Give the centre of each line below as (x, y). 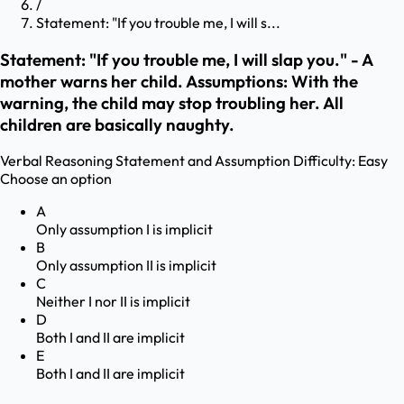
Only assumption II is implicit (126, 266)
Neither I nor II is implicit (113, 302)
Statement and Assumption (203, 161)
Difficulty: (324, 161)
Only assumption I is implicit (124, 230)
